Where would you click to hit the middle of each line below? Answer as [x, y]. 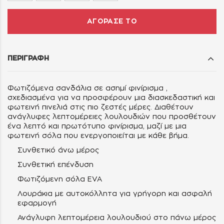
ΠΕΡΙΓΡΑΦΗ [28, 58]
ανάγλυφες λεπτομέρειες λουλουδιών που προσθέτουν [112, 117]
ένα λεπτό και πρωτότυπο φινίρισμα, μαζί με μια [97, 126]
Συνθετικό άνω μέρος [58, 150]
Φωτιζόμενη [41, 179]
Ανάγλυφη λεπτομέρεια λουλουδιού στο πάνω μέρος [117, 218]
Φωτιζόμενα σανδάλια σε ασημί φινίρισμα [85, 88]
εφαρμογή [37, 203]
